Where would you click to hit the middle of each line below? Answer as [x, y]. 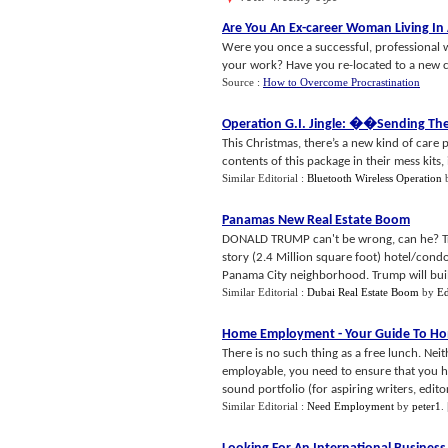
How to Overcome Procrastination [341, 82]
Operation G [258, 124]
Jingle [325, 124]
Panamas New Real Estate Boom [316, 220]
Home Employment [278, 334]
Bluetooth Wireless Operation [374, 178]
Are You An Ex [262, 28]
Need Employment [350, 406]
